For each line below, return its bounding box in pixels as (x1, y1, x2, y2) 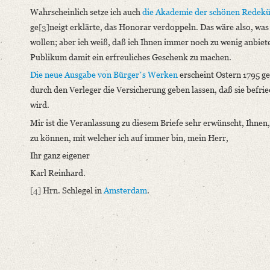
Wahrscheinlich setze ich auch (30, 7, 142, 17)
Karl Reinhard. (30, 168, 86, 178)
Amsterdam (104, 185, 147, 196)
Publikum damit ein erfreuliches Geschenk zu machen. (30, 52, 231, 63)
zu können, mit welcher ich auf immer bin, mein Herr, (30, 132, 228, 143)
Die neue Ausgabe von (30, 69, 113, 80)
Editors (54, 16, 81, 28)
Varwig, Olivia (54, 46, 105, 58)
